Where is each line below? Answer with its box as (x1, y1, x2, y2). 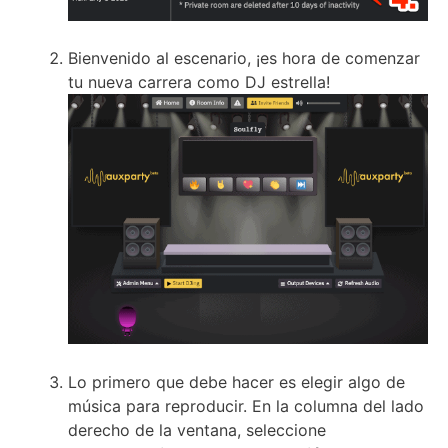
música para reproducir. (68, 396, 252, 417)
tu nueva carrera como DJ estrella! (68, 72, 330, 93)
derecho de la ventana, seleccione (68, 420, 326, 441)
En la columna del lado (252, 396, 424, 417)
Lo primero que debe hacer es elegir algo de (68, 372, 405, 393)
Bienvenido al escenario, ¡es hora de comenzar (68, 48, 420, 69)
